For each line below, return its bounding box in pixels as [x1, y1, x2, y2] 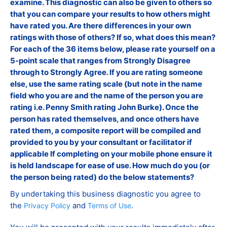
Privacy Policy [24, 201, 70, 210]
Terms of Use [88, 201, 131, 210]
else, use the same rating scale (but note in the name [10, 79, 202, 89]
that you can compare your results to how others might [10, 9, 210, 19]
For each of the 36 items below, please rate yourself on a [10, 44, 215, 54]
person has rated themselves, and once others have [10, 114, 199, 124]
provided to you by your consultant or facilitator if [10, 137, 192, 147]
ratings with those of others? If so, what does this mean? [10, 32, 215, 42]
